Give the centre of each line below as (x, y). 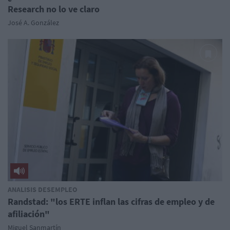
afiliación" (29, 214)
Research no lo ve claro (54, 9)
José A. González (33, 22)
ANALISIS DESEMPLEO (43, 189)
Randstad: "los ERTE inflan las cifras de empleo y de (111, 201)
